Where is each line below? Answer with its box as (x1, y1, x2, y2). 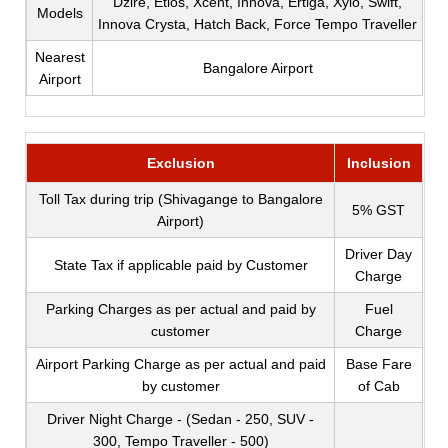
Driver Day (345, 246, 413, 263)
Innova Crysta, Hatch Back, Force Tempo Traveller (98, 16, 418, 33)
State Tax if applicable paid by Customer (53, 257, 308, 274)
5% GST (352, 202, 406, 219)
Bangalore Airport (202, 60, 313, 77)
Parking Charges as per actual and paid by (45, 301, 316, 318)
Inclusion (346, 155, 411, 172)
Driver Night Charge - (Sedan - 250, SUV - (47, 411, 315, 428)
